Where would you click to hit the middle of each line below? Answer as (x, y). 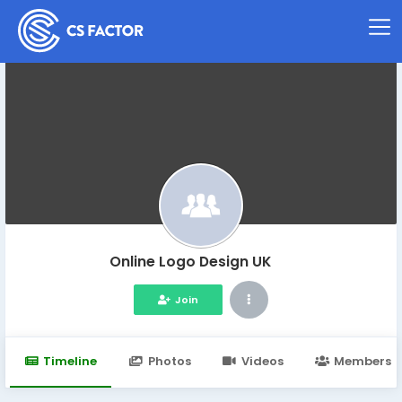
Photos (169, 361)
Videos (262, 361)
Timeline (70, 361)
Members (363, 361)
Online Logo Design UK (190, 262)
